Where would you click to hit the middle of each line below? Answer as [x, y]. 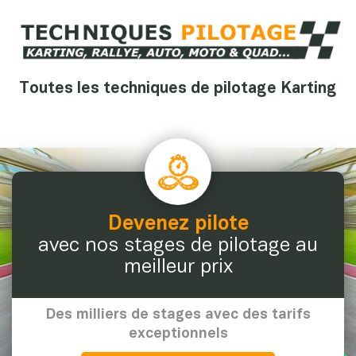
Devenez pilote [178, 224]
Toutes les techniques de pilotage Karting [178, 89]
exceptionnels [178, 334]
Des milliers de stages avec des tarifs [178, 315]
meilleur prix [178, 267]
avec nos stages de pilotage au [178, 246]
